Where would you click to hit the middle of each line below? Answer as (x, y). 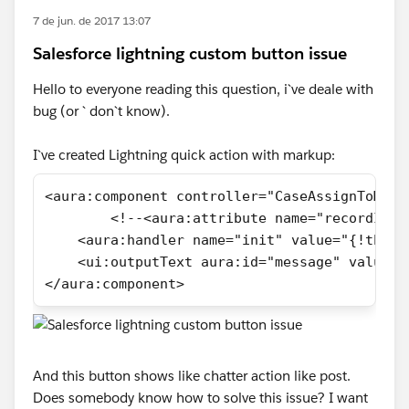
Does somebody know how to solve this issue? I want (200, 398)
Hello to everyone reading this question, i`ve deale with (203, 89)
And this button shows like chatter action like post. (192, 376)
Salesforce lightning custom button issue (190, 53)
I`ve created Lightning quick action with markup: (184, 155)
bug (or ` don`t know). (101, 111)
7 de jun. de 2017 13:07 (92, 21)
